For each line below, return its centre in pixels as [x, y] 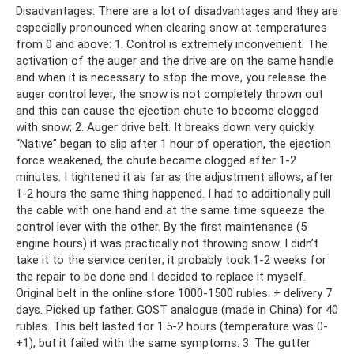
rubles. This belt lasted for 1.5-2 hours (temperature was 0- [172, 327]
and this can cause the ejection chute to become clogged [167, 111]
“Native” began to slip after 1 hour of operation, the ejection [173, 144]
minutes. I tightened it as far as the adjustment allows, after [175, 177]
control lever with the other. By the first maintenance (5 [161, 227]
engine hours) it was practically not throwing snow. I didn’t [167, 244]
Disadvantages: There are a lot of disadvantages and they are [177, 11]
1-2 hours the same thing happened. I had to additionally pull [173, 194]
